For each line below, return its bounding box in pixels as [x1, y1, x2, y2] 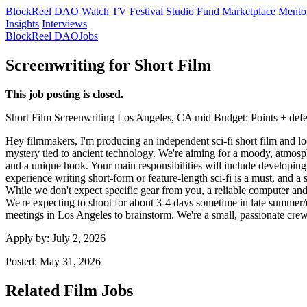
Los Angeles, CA [117, 111, 192, 123]
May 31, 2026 [40, 255, 101, 267]
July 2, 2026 [52, 232, 106, 244]
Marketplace [222, 5, 275, 17]
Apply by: [5, 232, 52, 244]
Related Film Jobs [5, 281, 133, 299]
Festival [130, 5, 163, 17]
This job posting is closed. [5, 88, 123, 100]
